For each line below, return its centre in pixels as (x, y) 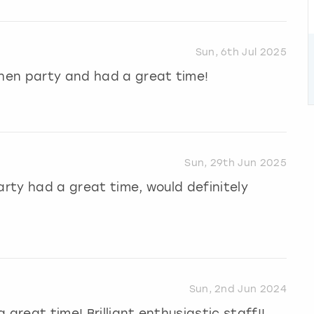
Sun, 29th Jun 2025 (235, 163)
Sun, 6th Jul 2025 (241, 53)
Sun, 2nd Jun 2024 (238, 289)
